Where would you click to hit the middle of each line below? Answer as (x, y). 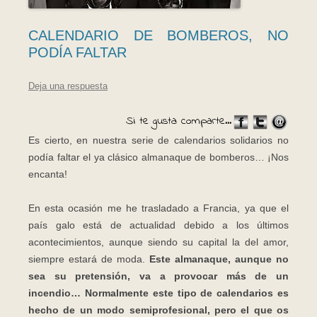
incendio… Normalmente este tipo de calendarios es (158, 293)
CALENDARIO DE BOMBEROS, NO (158, 36)
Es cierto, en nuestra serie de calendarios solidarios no (158, 140)
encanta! (48, 174)
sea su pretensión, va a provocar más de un (158, 276)
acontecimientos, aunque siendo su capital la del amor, (158, 242)
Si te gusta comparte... (179, 121)
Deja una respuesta (68, 86)
